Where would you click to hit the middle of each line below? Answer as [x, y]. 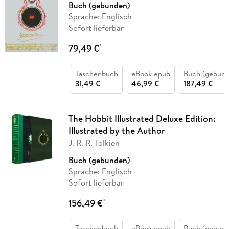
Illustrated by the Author [117, 131]
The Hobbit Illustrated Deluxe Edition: [142, 119]
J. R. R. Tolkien [94, 143]
